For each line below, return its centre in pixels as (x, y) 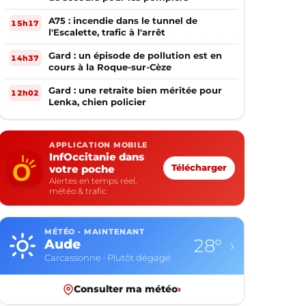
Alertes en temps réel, (93, 181)
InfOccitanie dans (97, 157)
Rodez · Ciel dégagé (88, 258)
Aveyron (73, 244)
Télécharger (199, 168)
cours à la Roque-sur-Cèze (110, 67)
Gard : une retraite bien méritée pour (135, 90)
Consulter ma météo (125, 289)
